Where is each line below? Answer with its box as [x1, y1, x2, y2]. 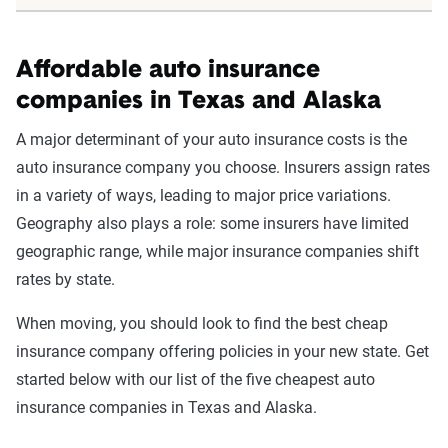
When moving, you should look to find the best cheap [16, 314, 388, 333]
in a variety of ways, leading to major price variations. [16, 186, 391, 205]
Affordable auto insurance [16, 59, 320, 83]
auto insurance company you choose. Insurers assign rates [16, 158, 430, 177]
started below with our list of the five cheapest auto [16, 370, 375, 389]
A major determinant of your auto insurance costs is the [16, 130, 407, 149]
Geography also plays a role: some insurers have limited [16, 214, 409, 233]
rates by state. [16, 270, 115, 289]
